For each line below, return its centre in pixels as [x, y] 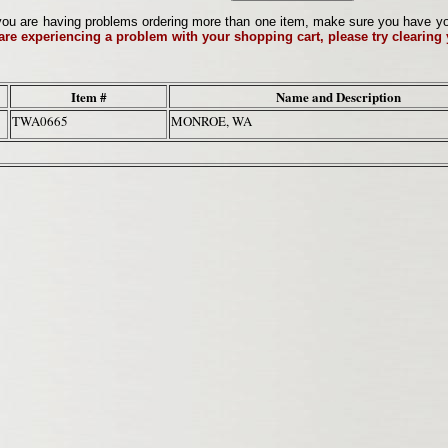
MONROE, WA [215, 121]
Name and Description [338, 97]
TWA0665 [40, 121]
